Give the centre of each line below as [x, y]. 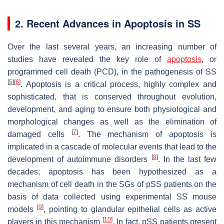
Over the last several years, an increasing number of [112, 47]
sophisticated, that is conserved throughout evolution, [112, 97]
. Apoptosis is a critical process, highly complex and [118, 84]
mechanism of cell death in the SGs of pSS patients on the [112, 184]
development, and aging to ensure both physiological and [112, 109]
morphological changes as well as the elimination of [112, 122]
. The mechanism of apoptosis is [147, 134]
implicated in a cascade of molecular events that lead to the [112, 147]
